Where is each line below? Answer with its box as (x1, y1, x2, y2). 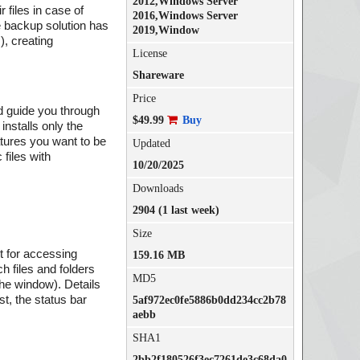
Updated (132, 137, 170, 149)
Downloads (132, 182, 183, 194)
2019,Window (132, 24, 199, 36)
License (132, 47, 167, 59)
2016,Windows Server (132, 10, 238, 22)
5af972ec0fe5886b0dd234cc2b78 (132, 294, 286, 306)
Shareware (132, 69, 184, 81)
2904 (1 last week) (132, 204, 219, 216)
